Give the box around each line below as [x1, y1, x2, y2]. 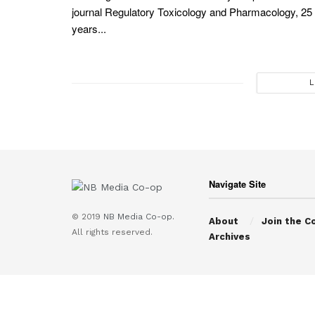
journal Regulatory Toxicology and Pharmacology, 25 [72, 4, 312, 20]
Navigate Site [209, 177, 266, 191]
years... [72, 21, 106, 37]
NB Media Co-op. [103, 211, 174, 221]
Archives [209, 231, 250, 243]
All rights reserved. [72, 226, 153, 237]
